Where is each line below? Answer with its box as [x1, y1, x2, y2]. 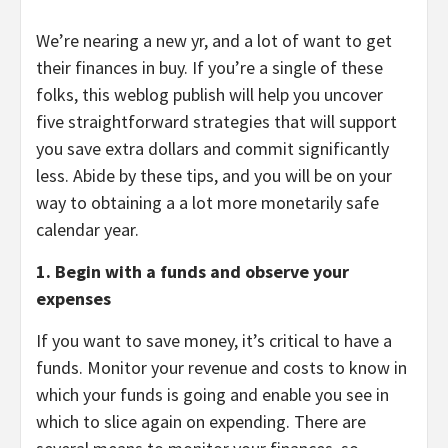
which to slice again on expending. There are [36, 410, 366, 434]
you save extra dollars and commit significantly [36, 137, 389, 161]
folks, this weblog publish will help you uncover [36, 83, 383, 107]
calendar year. [36, 218, 139, 242]
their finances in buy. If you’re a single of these [36, 56, 383, 80]
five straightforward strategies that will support [36, 110, 397, 134]
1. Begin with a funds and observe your [36, 260, 349, 284]
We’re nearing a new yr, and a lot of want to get [36, 29, 392, 53]
